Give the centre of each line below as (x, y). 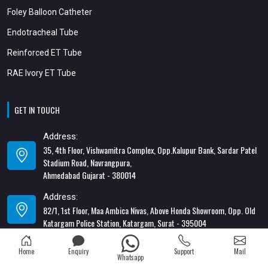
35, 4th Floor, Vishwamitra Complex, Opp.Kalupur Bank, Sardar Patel (150, 150)
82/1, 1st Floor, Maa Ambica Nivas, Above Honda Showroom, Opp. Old (149, 210)
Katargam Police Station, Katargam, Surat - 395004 (125, 223)
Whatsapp (130, 257)
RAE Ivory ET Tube (42, 73)
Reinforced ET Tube (45, 52)
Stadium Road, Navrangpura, (87, 162)
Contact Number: (77, 244)
